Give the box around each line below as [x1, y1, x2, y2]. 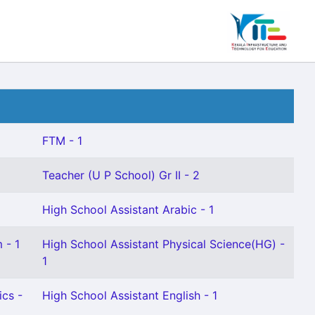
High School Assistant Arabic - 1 [42, 202, 214, 217]
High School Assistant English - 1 [42, 288, 217, 302]
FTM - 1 [42, 134, 82, 148]
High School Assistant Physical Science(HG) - [42, 237, 285, 251]
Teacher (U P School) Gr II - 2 [42, 168, 200, 182]
